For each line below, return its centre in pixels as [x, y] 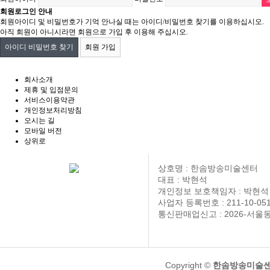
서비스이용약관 [49, 100]
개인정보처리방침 [53, 110]
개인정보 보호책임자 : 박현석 [213, 191]
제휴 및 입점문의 [51, 89]
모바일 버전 [43, 130]
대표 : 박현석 [182, 179]
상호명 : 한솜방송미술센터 [208, 168]
